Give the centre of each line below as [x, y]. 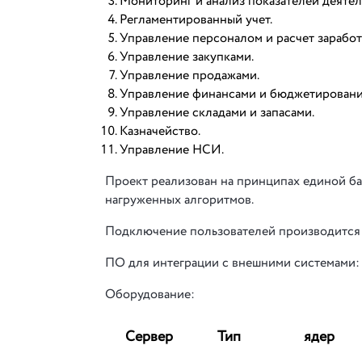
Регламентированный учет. [196, 20]
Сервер [149, 337]
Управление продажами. [189, 76]
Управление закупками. [187, 57]
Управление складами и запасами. [217, 113]
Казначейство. [160, 131]
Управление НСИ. [172, 150]
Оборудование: [150, 295]
